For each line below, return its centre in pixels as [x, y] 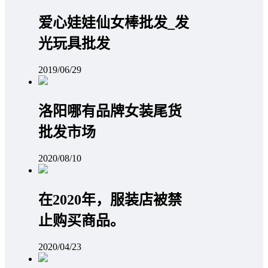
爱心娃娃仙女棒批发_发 [114, 23]
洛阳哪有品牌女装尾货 [110, 112]
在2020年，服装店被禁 [110, 200]
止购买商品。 [81, 221]
